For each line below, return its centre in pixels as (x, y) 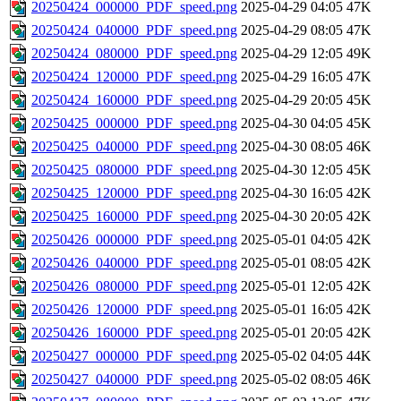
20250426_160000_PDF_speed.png (134, 333)
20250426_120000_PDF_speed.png (134, 310)
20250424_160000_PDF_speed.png (134, 100)
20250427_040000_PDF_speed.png (134, 380)
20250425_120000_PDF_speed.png (134, 193)
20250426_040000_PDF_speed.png (134, 263)
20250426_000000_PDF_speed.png (134, 240)
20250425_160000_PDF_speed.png (134, 217)
